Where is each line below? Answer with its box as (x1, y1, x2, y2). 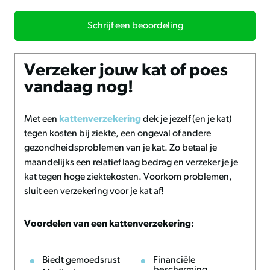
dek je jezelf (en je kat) (141, 115, 232, 124)
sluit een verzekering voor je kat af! (24, 187, 164, 196)
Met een (24, 115, 59, 124)
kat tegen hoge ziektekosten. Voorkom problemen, (24, 172, 232, 182)
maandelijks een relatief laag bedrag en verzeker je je (24, 158, 238, 168)
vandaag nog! (24, 80, 133, 96)
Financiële (153, 256, 195, 265)
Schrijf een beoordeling (87, 21, 183, 31)
